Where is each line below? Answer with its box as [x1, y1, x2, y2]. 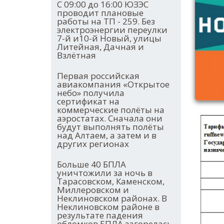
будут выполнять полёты [57, 121, 164, 133]
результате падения [57, 209, 143, 221]
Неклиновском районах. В [57, 192, 167, 204]
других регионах [57, 138, 129, 150]
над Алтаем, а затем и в [57, 129, 156, 141]
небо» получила [57, 87, 124, 99]
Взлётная [57, 49, 96, 61]
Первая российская [57, 70, 139, 82]
